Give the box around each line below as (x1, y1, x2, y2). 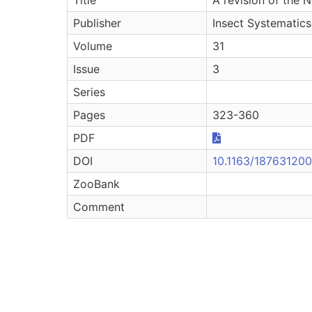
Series (73, 84, 105, 99)
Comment (73, 199, 125, 214)
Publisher (73, 15, 121, 30)
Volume (73, 38, 112, 53)
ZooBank (73, 176, 120, 191)
